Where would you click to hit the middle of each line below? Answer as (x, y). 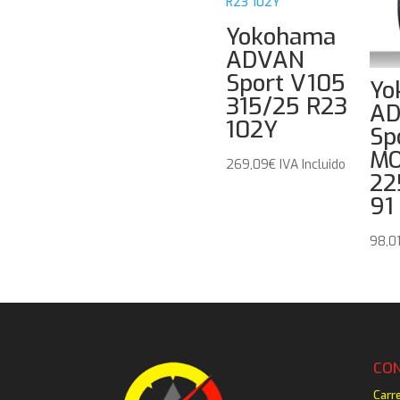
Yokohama (280, 37)
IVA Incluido (312, 164)
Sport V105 (285, 83)
